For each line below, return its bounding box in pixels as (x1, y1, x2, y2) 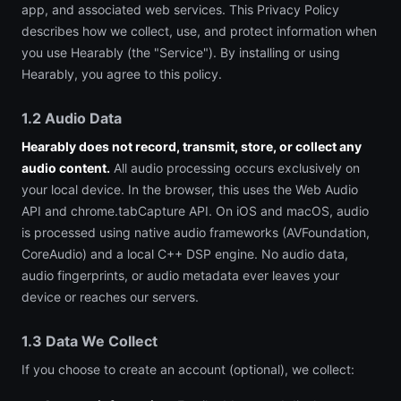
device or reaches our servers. (21, 289, 199, 304)
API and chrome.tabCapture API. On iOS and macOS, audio (21, 203, 369, 218)
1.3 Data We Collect (21, 332, 158, 350)
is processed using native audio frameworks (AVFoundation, (21, 225, 370, 240)
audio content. (21, 160, 110, 175)
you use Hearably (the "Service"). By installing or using (21, 45, 340, 60)
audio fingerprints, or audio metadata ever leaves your (21, 268, 339, 283)
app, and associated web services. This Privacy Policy (21, 2, 339, 17)
